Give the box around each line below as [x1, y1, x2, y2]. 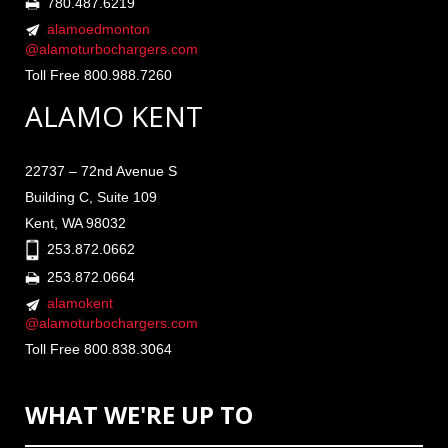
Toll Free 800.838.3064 [25, 341, 172, 358]
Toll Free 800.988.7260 [25, 66, 172, 83]
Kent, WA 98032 [25, 214, 126, 231]
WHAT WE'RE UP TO [25, 398, 253, 432]
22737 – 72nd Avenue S [25, 162, 177, 179]
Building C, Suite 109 [25, 188, 157, 205]
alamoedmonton [47, 20, 150, 37]
